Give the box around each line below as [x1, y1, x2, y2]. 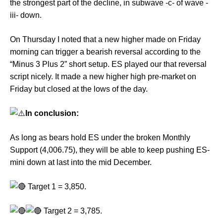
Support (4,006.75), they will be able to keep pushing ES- [10, 146, 210, 154]
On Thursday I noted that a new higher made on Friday [10, 35, 201, 44]
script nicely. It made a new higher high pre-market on [10, 72, 196, 81]
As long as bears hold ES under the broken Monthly [10, 133, 190, 142]
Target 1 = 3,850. [26, 182, 86, 191]
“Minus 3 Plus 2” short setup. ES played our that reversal [10, 60, 207, 68]
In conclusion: [25, 109, 79, 117]
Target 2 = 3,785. [42, 207, 102, 215]
